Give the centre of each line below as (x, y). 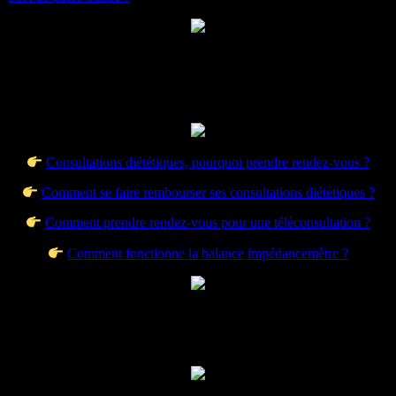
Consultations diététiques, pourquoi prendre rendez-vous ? (208, 163)
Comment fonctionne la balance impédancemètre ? (208, 254)
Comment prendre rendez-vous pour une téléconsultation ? (208, 223)
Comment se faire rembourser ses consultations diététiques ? (208, 193)
